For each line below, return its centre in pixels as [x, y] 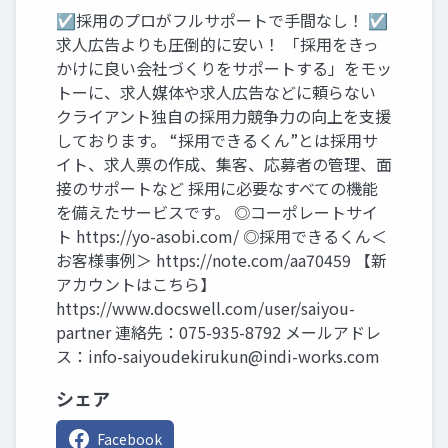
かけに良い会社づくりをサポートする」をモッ [224, 68]
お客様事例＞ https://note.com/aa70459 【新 [221, 260]
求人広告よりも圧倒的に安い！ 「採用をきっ [217, 44]
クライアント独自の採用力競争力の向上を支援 [223, 116]
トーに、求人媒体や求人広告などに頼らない [216, 92]
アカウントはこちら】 [136, 284]
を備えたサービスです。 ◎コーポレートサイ [217, 212]
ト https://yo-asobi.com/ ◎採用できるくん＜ [221, 236]
